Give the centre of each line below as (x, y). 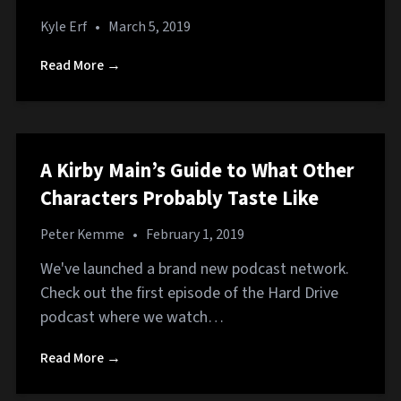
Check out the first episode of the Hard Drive (189, 293)
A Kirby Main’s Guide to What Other (197, 171)
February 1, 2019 (195, 235)
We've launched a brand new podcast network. (195, 269)
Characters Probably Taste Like (179, 198)
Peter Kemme (82, 235)
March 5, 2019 (149, 26)
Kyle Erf (64, 26)
